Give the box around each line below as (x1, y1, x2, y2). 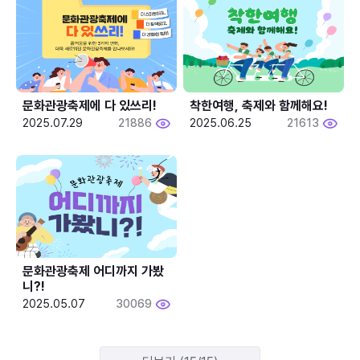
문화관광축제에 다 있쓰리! (22, 97, 157, 113)
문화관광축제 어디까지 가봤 (22, 263, 164, 279)
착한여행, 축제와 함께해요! (190, 97, 329, 113)
